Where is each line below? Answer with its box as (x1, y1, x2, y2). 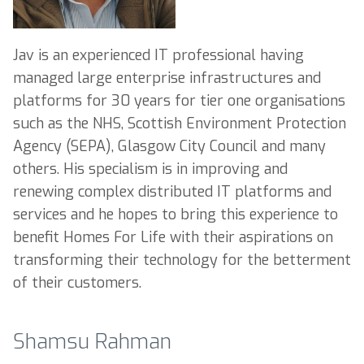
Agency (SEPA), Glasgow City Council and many (13, 136, 326, 156)
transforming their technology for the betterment (13, 249, 351, 270)
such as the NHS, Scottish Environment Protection (13, 113, 346, 133)
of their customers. (13, 272, 141, 292)
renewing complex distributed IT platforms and (13, 181, 331, 201)
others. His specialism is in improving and (13, 158, 288, 179)
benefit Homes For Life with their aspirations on (13, 227, 333, 247)
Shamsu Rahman (13, 327, 171, 355)
